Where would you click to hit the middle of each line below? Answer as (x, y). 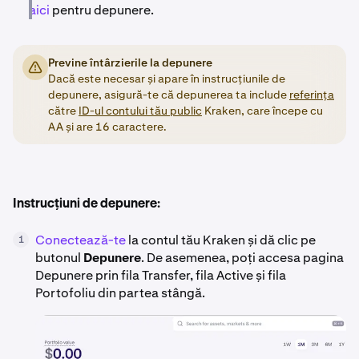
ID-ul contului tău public (140, 111)
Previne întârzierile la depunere (130, 63)
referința (312, 95)
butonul (59, 258)
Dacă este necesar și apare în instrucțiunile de (167, 79)
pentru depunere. (102, 10)
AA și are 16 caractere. (107, 127)
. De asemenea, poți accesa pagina (242, 258)
